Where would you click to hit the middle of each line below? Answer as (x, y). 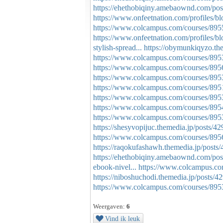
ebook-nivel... (115, 167)
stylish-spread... (117, 48)
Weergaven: (109, 206)
